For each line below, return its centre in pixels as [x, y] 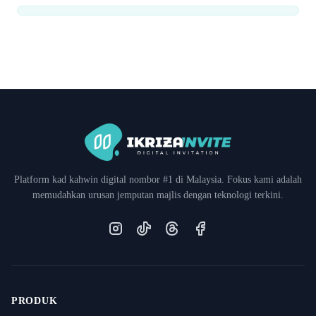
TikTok [159, 228]
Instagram [137, 228]
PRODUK [35, 301]
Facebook [221, 228]
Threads [189, 228]
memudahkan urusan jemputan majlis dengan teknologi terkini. [158, 195]
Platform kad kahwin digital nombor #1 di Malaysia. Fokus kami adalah [158, 180]
